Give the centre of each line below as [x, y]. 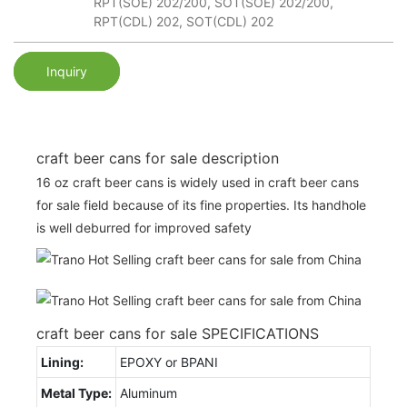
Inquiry [67, 71]
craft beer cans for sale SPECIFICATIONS [178, 333]
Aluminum [149, 392]
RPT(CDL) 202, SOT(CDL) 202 [184, 22]
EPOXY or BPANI [169, 362]
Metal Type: [76, 392]
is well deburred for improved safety [144, 227]
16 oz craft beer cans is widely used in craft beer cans [198, 182]
